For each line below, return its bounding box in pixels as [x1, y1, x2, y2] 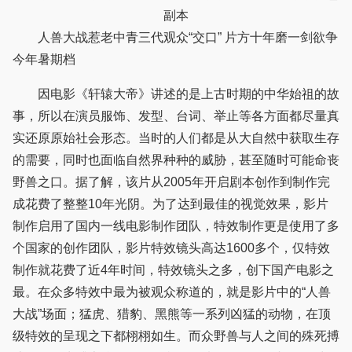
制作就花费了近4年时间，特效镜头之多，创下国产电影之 [13, 263, 334, 277]
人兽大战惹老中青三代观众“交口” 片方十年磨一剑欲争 [13, 31, 225, 45]
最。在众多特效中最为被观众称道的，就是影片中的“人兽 [13, 285, 331, 299]
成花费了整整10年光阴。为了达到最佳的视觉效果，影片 [13, 197, 328, 211]
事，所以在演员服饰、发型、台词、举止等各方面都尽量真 [13, 109, 339, 123]
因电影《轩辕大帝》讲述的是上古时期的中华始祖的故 [13, 87, 339, 101]
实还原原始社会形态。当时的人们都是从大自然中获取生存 [13, 131, 339, 145]
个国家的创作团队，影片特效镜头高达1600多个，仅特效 [13, 241, 330, 255]
